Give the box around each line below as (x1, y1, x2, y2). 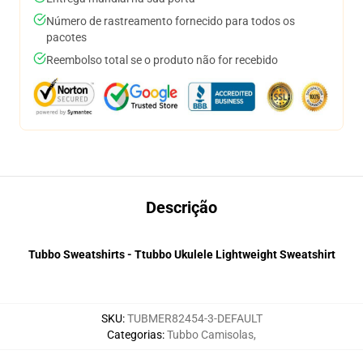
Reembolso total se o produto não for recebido (46, 53, 278, 66)
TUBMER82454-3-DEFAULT (126, 312, 263, 325)
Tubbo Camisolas (167, 328, 254, 341)
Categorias (107, 328, 162, 341)
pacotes (46, 31, 87, 44)
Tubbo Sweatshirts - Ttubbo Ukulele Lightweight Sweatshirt (28, 248, 335, 261)
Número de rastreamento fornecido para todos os (46, 15, 295, 28)
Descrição (146, 198, 217, 217)
